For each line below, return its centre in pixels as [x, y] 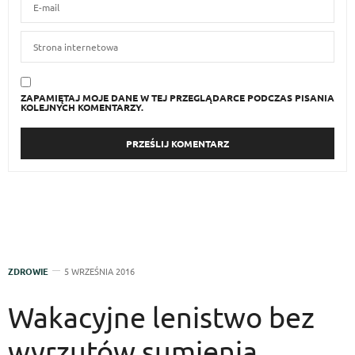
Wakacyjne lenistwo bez [161, 317]
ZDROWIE [28, 271]
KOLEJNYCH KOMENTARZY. [82, 107]
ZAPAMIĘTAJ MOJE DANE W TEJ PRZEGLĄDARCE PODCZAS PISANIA [177, 97]
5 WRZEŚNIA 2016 [99, 271]
